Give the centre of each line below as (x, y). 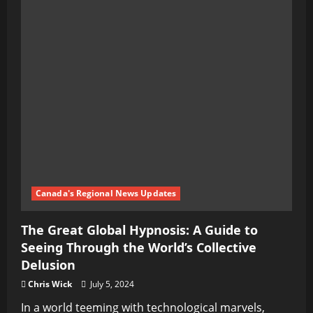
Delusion (48, 265)
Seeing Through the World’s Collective (139, 247)
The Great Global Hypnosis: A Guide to (139, 230)
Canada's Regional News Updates (106, 193)
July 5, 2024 (111, 284)
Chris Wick (50, 284)
